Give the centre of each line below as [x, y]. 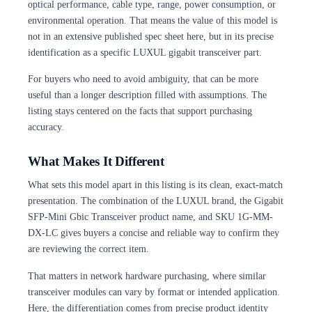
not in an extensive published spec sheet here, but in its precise [151, 37]
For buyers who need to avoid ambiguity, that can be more [143, 79]
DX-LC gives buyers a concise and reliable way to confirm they [154, 233]
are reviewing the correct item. [88, 249]
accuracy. [46, 127]
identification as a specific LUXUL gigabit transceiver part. [145, 53]
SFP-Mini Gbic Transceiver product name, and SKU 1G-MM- [150, 217]
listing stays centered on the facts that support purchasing [140, 111]
